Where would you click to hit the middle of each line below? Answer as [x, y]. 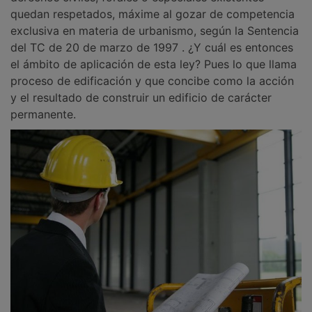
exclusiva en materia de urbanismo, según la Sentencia [155, 30]
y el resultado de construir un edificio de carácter [141, 97]
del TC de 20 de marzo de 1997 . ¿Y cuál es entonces [152, 47]
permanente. [43, 114]
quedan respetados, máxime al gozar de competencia [153, 14]
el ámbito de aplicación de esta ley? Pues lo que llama [154, 64]
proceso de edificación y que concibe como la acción [152, 80]
